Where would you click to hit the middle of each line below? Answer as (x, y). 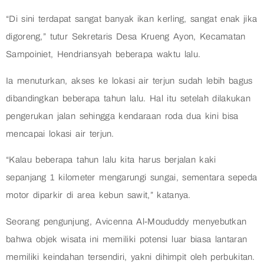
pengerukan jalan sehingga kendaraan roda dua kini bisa (122, 116)
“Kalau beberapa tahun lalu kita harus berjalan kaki (111, 160)
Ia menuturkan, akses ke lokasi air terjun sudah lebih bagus (129, 80)
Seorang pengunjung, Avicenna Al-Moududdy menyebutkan (126, 221)
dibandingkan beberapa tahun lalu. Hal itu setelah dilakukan (128, 98)
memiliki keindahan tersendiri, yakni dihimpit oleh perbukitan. (131, 257)
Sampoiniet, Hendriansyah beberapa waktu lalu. (103, 55)
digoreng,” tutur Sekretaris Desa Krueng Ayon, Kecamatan (126, 37)
